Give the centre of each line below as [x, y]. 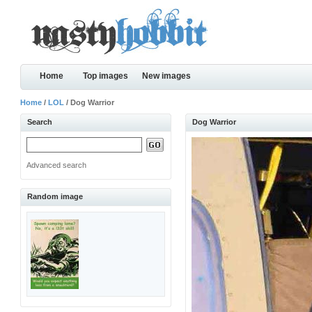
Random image [55, 196]
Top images [106, 76]
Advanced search [57, 165]
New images [167, 76]
